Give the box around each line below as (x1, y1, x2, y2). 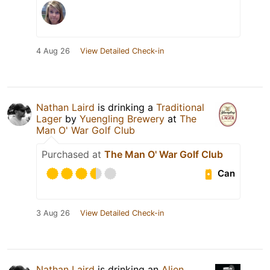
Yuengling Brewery (80, 112, 165, 125)
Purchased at (42, 148, 104, 160)
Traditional (156, 101, 204, 113)
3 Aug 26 (36, 208, 70, 218)
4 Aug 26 (36, 46, 70, 55)
